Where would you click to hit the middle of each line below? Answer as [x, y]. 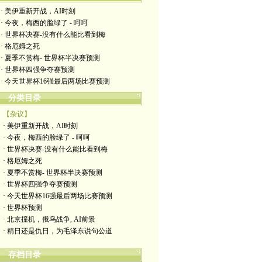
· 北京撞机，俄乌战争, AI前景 [49, 219]
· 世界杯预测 [23, 208]
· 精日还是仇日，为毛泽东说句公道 [58, 231]
